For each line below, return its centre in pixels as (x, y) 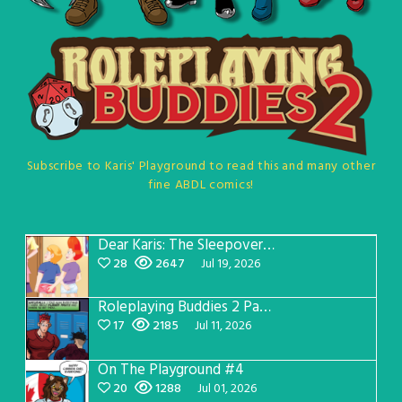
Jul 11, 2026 (223, 326)
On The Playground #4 (171, 370)
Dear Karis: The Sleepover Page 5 (269, 245)
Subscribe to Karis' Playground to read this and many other (201, 166)
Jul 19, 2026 (231, 264)
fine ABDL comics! (201, 185)
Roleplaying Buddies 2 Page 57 (265, 307)
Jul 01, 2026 (227, 389)
